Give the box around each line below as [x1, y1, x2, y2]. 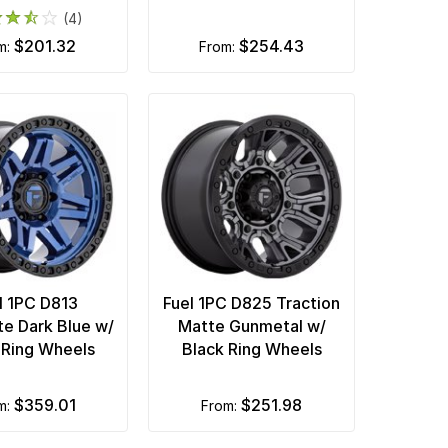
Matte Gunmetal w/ [177, 315, 326, 336]
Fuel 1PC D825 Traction [163, 292, 341, 313]
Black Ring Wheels [181, 338, 322, 359]
